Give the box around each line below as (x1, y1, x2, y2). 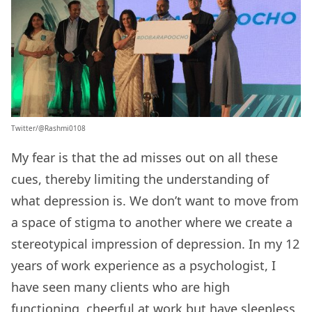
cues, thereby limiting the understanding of (11, 171, 269, 188)
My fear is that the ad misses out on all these (11, 149, 278, 166)
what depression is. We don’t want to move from (11, 192, 299, 210)
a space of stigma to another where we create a (11, 214, 292, 231)
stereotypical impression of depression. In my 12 (11, 235, 299, 253)
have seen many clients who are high (11, 279, 230, 296)
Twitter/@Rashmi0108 (11, 123, 86, 134)
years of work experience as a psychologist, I (11, 257, 276, 274)
